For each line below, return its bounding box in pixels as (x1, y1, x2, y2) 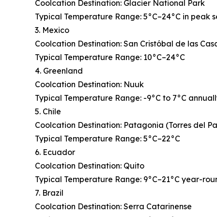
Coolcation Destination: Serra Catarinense (35, 201, 192, 212)
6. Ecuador (35, 147, 75, 157)
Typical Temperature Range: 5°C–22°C (35, 134, 180, 144)
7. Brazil (35, 188, 63, 198)
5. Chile (35, 107, 61, 117)
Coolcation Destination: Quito (35, 161, 144, 171)
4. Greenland (35, 66, 83, 76)
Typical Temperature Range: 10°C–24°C (35, 52, 185, 62)
